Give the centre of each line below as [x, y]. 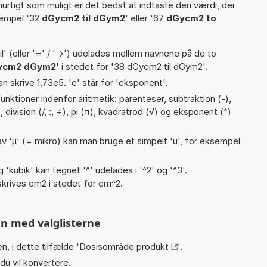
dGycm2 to [191, 18]
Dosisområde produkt [124, 246]
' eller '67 [146, 18]
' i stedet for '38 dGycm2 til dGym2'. [132, 66]
